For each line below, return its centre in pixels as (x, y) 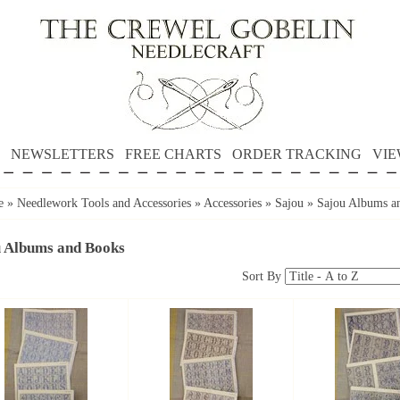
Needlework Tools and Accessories (104, 203)
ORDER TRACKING (296, 154)
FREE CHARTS (173, 154)
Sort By (263, 276)
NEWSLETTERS (62, 154)
